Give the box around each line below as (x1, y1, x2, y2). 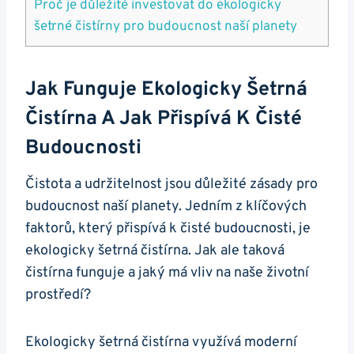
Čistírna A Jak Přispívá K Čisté (25, 107, 302, 133)
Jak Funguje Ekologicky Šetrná (25, 77, 307, 104)
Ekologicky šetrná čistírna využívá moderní (25, 333, 297, 352)
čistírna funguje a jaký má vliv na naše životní (25, 263, 309, 282)
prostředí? (25, 285, 91, 304)
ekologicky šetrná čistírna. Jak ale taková (25, 241, 284, 260)
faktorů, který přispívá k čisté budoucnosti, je (25, 219, 311, 238)
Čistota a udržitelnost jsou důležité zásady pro (25, 175, 318, 194)
